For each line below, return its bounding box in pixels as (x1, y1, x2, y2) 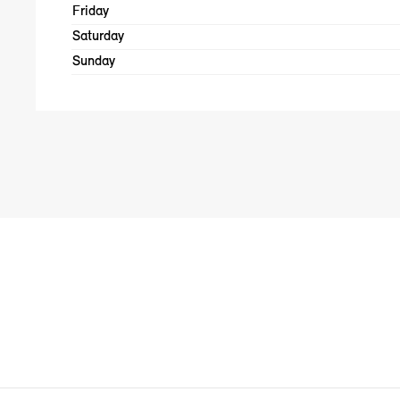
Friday (72, 4, 109, 19)
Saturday (72, 29, 124, 44)
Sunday (72, 54, 115, 69)
